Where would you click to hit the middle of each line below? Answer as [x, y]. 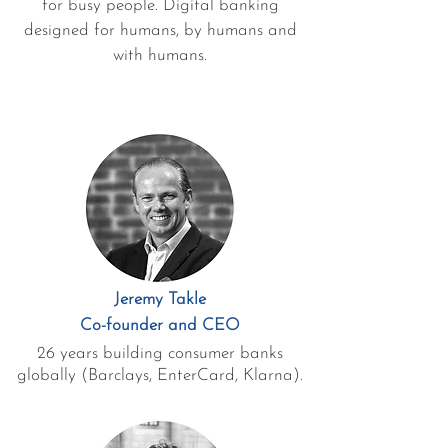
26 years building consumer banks [160, 353]
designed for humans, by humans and [160, 30]
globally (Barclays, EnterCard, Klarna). [160, 375]
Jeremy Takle [160, 299]
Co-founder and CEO [160, 325]
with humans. [160, 55]
